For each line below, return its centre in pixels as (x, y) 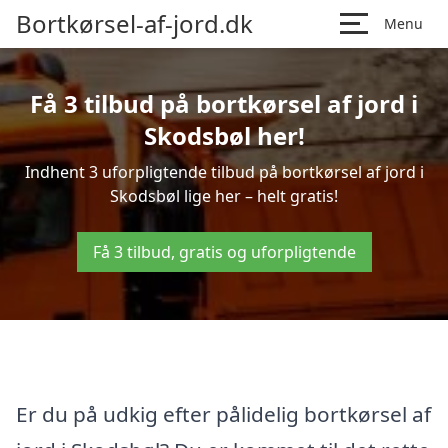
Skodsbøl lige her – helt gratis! (224, 196)
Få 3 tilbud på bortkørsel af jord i (224, 103)
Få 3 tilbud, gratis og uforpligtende (224, 252)
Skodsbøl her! (224, 135)
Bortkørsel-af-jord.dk (134, 23)
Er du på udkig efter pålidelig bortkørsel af (223, 413)
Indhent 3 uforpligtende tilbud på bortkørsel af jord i (224, 172)
